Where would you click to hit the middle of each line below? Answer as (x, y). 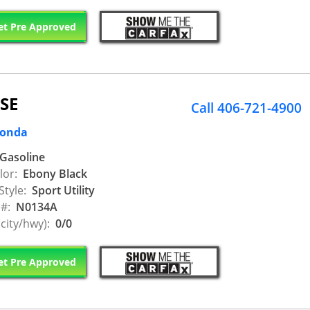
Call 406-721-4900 (246, 108)
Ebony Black (54, 174)
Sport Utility (62, 190)
